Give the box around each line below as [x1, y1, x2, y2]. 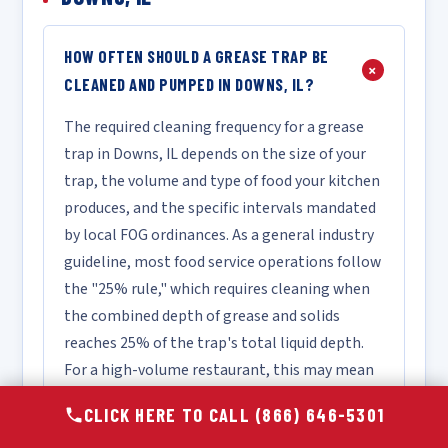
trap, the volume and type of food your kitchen [64, 170, 380, 192]
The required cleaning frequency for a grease [64, 116, 364, 138]
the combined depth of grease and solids [64, 305, 340, 327]
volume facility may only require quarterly [64, 413, 347, 435]
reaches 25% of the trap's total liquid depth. [64, 332, 364, 354]
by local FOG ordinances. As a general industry [64, 224, 374, 246]
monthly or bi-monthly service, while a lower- [64, 386, 377, 408]
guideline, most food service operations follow [64, 251, 381, 273]
